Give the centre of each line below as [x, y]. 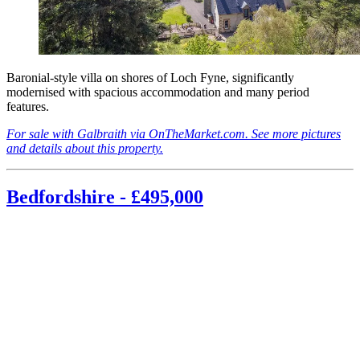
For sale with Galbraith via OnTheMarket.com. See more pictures [174, 134]
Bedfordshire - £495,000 [105, 196]
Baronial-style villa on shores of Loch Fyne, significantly [150, 78]
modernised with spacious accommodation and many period [158, 92]
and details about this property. [85, 149]
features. [28, 107]
